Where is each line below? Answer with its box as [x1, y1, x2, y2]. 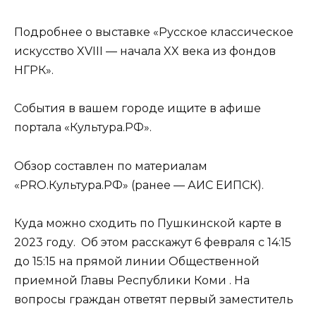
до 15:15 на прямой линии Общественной [14, 254, 260, 268]
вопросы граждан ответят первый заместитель [14, 292, 293, 306]
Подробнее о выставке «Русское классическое [14, 25, 293, 39]
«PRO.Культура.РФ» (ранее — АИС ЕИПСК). [14, 178, 264, 192]
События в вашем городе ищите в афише [14, 102, 261, 116]
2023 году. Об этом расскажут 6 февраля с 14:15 [14, 235, 291, 249]
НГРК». [14, 63, 54, 78]
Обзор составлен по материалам [14, 159, 207, 173]
